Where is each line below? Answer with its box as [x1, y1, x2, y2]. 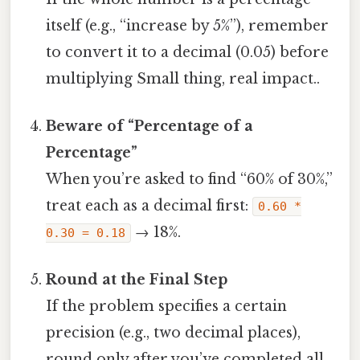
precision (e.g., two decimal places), [46, 324, 301, 342]
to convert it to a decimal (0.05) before [46, 43, 329, 61]
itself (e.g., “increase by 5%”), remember [46, 16, 329, 35]
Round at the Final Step [46, 271, 228, 289]
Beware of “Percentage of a [46, 117, 254, 136]
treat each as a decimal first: [46, 197, 253, 215]
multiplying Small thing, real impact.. [46, 69, 321, 88]
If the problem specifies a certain [46, 297, 288, 316]
